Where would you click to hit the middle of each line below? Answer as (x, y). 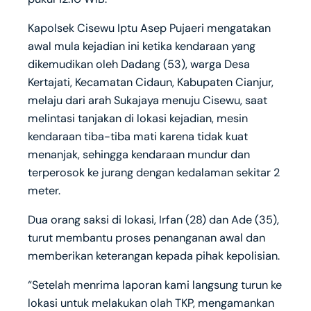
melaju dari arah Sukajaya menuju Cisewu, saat (148, 100)
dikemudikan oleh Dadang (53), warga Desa (139, 64)
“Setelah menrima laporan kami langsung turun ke (155, 285)
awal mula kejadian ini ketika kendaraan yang (142, 46)
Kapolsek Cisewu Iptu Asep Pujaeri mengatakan (149, 28)
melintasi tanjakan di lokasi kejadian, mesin (138, 118)
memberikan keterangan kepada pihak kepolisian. (154, 256)
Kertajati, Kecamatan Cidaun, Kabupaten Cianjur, (151, 82)
